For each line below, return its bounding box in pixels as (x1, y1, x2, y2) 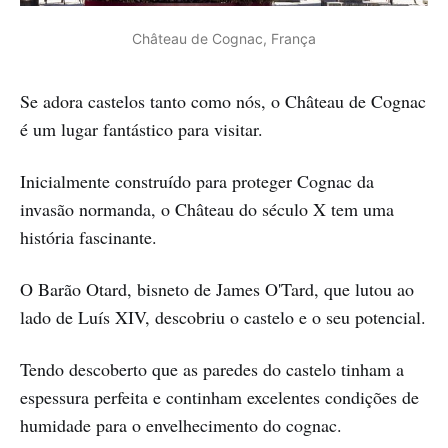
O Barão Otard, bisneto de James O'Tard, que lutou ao (20, 276, 414, 301)
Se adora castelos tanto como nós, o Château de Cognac (20, 88, 426, 113)
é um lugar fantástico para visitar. (20, 116, 263, 141)
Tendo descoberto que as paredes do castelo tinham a (20, 356, 404, 381)
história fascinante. (20, 224, 157, 249)
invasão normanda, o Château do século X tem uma (20, 196, 394, 221)
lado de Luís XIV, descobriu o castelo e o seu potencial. (20, 304, 426, 329)
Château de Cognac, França (132, 29, 316, 47)
